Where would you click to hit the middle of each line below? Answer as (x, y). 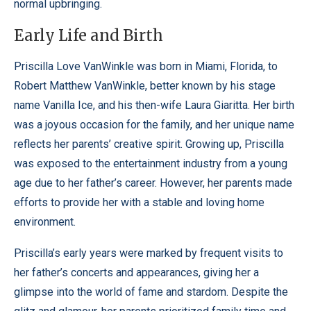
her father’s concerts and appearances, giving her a (136, 272)
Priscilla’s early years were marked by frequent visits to (149, 253)
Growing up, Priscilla (235, 144)
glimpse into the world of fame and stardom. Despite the (151, 292)
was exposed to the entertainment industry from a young (151, 163)
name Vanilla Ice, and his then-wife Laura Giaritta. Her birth (154, 105)
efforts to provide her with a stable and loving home (139, 202)
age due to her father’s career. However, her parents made (153, 183)
